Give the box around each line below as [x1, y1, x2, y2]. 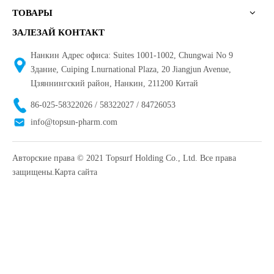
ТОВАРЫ [12, 8, 53, 18]
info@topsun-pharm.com [31, 117, 117, 127]
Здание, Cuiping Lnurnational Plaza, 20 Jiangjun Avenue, [31, 65, 231, 75]
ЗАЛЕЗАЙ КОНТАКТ [12, 28, 105, 38]
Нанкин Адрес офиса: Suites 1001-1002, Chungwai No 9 [31, 51, 233, 61]
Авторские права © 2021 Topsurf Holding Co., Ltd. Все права [12, 154, 236, 163]
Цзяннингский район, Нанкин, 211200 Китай [31, 79, 198, 89]
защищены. [12, 168, 54, 177]
